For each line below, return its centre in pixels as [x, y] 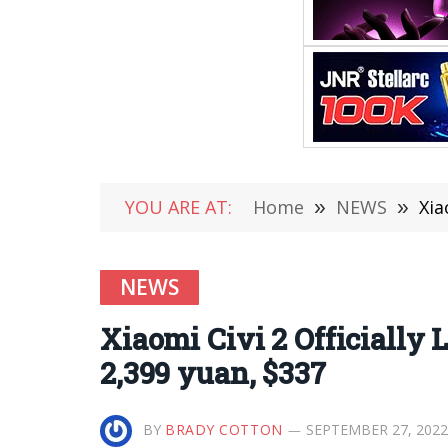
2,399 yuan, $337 [213, 373]
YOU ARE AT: [178, 207]
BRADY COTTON [224, 429]
